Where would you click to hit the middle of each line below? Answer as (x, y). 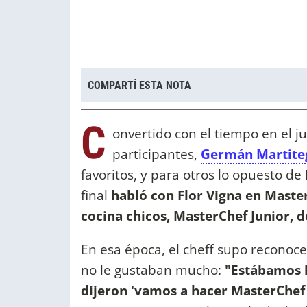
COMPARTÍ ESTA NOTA (139, 85)
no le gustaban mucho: (153, 270)
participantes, (157, 154)
